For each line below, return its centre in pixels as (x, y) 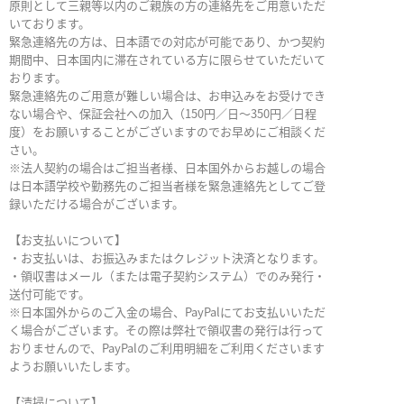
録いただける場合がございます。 (96, 204)
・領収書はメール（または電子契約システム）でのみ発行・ (167, 276)
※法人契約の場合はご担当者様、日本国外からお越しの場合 (167, 168)
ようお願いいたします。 (73, 366)
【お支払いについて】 (68, 240)
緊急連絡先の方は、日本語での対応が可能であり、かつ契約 (167, 41)
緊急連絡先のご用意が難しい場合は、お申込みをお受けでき (167, 96)
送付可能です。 (50, 294)
